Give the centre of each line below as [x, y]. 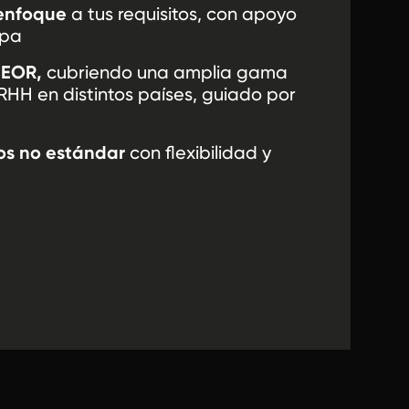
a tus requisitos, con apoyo [182, 14]
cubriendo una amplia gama [165, 73]
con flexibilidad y [198, 153]
